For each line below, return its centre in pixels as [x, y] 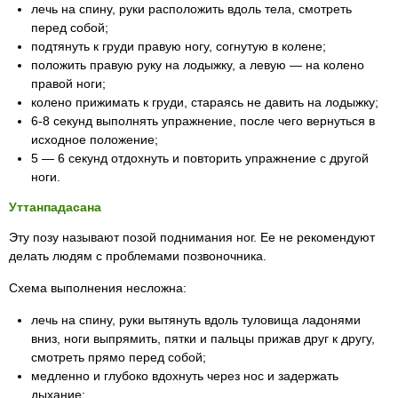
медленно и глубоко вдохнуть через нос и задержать [185, 376]
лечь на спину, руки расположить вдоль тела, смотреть [191, 9]
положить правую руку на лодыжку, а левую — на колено [198, 65]
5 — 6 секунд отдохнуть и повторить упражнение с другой [200, 158]
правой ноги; [68, 84]
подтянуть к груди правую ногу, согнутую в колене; [179, 46]
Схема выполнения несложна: [98, 288]
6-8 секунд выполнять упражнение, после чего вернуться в [203, 121]
